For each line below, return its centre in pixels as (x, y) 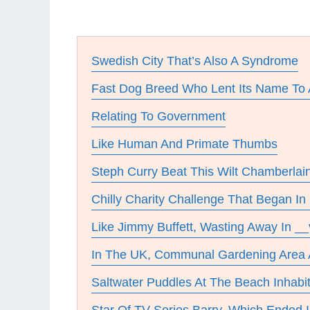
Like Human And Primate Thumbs (184, 144)
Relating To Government (158, 116)
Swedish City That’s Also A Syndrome (195, 61)
